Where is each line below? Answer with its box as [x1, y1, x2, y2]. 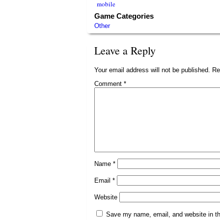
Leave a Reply [94, 43, 156, 57]
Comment [94, 80, 124, 87]
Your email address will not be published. [94, 66, 210, 74]
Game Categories [94, 12, 154, 20]
